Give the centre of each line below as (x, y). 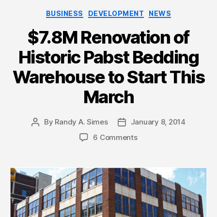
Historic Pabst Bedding (108, 57)
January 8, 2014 (158, 122)
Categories (130, 11)
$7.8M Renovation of (108, 38)
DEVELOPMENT (116, 13)
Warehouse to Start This (108, 77)
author (46, 133)
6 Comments (115, 138)
